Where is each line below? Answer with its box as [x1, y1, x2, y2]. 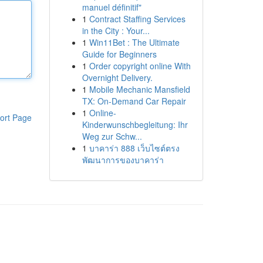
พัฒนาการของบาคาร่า [82, 154, 164, 166]
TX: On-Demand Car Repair [82, 95, 186, 107]
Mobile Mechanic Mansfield [89, 83, 190, 95]
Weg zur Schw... [82, 130, 142, 142]
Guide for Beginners [82, 48, 157, 60]
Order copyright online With [89, 60, 191, 72]
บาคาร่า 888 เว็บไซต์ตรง [89, 142, 180, 154]
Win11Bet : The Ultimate [89, 36, 180, 48]
